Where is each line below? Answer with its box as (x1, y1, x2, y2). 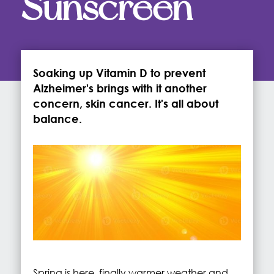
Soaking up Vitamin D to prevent (32, 66, 206, 80)
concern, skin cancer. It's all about (32, 97, 218, 110)
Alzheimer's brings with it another (32, 81, 207, 95)
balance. (32, 112, 82, 125)
